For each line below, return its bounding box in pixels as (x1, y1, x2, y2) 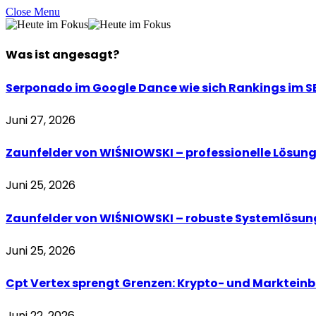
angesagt (52, 47, 113, 63)
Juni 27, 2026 (6, 111, 75, 128)
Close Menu (6, 6, 60, 18)
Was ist (6, 47, 52, 63)
